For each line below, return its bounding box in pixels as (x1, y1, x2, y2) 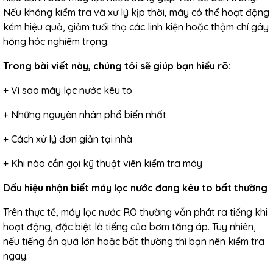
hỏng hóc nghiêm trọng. (3, 35, 109, 48)
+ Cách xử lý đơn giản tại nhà (3, 133, 132, 145)
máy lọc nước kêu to (41, 84, 132, 96)
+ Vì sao (3, 84, 41, 96)
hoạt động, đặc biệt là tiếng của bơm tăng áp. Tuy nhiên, (3, 221, 256, 233)
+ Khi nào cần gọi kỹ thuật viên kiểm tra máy (3, 157, 202, 169)
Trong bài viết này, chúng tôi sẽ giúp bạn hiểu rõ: (3, 60, 231, 72)
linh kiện (147, 21, 183, 33)
